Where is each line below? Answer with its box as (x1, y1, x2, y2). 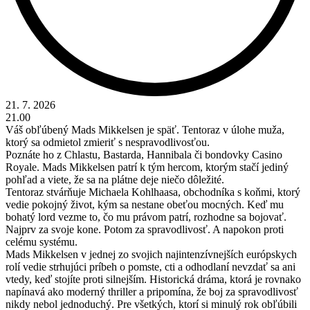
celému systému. (6, 235, 77, 248)
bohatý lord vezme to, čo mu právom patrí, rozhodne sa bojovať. (6, 210, 286, 223)
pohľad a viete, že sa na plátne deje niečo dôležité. (6, 173, 224, 185)
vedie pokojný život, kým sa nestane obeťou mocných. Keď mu (6, 198, 284, 210)
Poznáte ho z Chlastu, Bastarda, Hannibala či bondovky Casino (6, 148, 282, 161)
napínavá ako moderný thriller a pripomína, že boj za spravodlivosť (6, 285, 298, 298)
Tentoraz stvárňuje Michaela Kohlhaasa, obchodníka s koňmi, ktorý (6, 185, 300, 198)
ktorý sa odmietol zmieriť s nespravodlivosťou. (6, 136, 210, 148)
